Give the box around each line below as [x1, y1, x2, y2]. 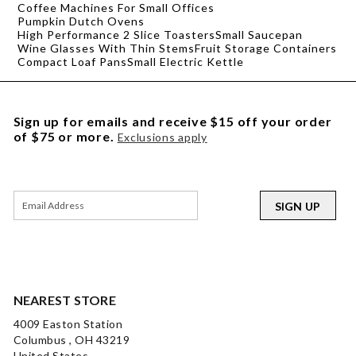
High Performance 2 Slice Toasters [17, 28, 215, 42]
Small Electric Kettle [127, 55, 244, 69]
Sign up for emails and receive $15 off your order [13, 114, 332, 130]
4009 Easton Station [13, 317, 122, 331]
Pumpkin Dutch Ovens [17, 14, 145, 29]
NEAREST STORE [13, 292, 116, 308]
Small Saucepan [215, 28, 303, 42]
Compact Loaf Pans [17, 55, 127, 69]
